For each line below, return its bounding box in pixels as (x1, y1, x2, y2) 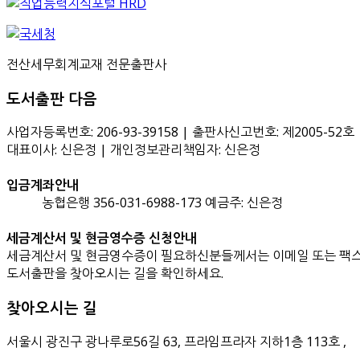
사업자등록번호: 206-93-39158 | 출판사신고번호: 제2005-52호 (6, 123, 354, 141)
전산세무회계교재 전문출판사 (6, 55, 166, 73)
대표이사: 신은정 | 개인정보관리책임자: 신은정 (6, 141, 260, 159)
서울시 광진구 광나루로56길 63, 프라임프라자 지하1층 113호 (6, 332, 340, 350)
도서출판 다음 (6, 88, 97, 108)
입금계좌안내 (6, 176, 79, 194)
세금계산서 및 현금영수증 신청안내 (6, 229, 197, 247)
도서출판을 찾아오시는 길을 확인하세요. (6, 264, 223, 283)
